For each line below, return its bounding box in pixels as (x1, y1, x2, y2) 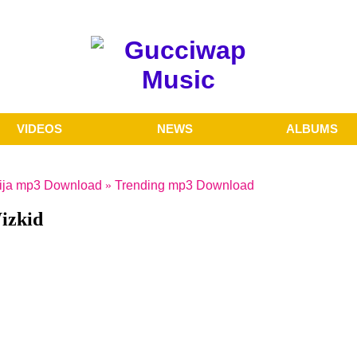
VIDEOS (16, 121, 62, 135)
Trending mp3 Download (115, 178, 254, 192)
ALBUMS (285, 121, 338, 135)
